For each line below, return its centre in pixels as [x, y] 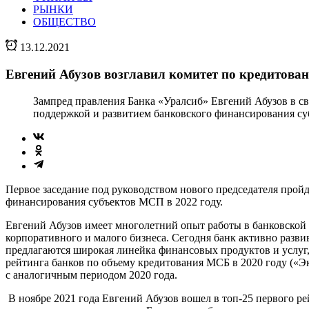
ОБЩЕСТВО [64, 22]
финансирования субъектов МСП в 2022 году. [114, 201]
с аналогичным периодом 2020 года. [91, 275]
